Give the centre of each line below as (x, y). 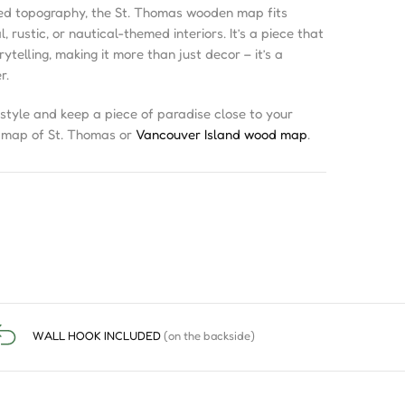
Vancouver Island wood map (221, 134)
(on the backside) (209, 335)
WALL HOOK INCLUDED (98, 335)
